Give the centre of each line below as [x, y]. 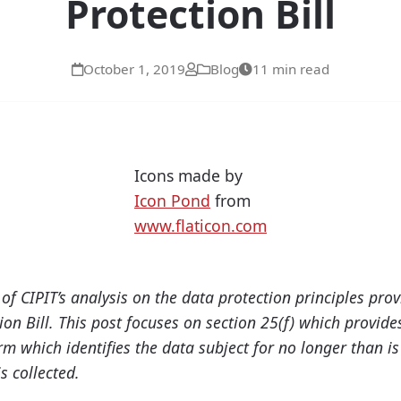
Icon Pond [172, 201]
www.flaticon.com [200, 226]
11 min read [291, 69]
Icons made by [188, 176]
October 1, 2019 [134, 69]
